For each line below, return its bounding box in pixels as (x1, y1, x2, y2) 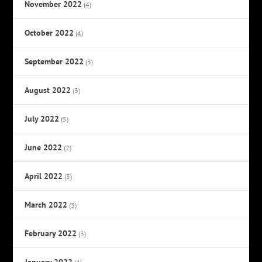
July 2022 (25, 113, 60, 124)
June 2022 (25, 142, 63, 153)
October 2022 (25, 27, 74, 38)
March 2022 (25, 199, 68, 210)
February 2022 (25, 227, 77, 239)
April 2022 (25, 170, 63, 181)
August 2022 (25, 84, 71, 95)
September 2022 (25, 56, 84, 67)
